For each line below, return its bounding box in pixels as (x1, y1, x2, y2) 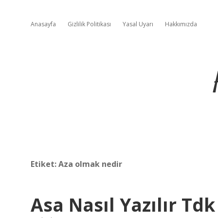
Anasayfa (31, 20, 56, 28)
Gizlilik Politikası (68, 20, 111, 28)
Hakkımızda (165, 20, 197, 28)
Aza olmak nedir (58, 159, 122, 169)
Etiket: (31, 159, 58, 169)
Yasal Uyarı (123, 20, 153, 28)
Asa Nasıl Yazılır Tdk (31, 192, 215, 217)
